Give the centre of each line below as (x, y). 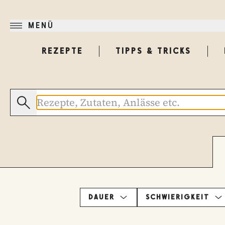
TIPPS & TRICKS (153, 51)
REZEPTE (62, 51)
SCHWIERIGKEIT (177, 197)
